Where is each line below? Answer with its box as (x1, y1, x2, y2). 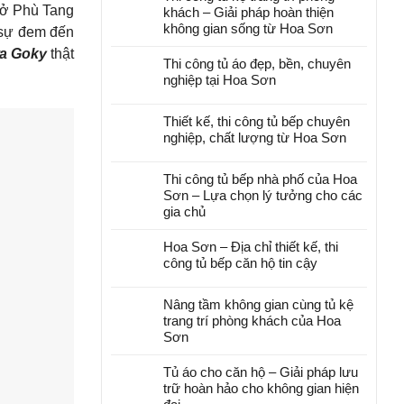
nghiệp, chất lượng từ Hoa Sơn (163, 130, 346, 145)
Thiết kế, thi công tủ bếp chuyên (163, 114, 350, 129)
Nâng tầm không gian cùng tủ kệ (163, 297, 353, 312)
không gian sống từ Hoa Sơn (163, 21, 333, 36)
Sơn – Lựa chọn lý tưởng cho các (163, 188, 363, 203)
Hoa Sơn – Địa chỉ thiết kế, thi (163, 239, 338, 254)
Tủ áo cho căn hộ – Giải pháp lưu (163, 364, 358, 380)
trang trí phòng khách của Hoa (163, 313, 341, 328)
